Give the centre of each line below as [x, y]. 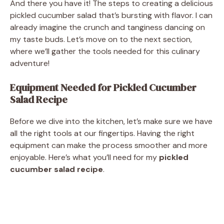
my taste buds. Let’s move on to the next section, [101, 39]
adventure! [30, 63]
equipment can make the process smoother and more [109, 145]
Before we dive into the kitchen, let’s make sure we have [111, 121]
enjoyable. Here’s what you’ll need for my [84, 157]
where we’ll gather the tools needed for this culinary [105, 51]
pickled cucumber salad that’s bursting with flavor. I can [111, 15]
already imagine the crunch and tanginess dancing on [107, 27]
